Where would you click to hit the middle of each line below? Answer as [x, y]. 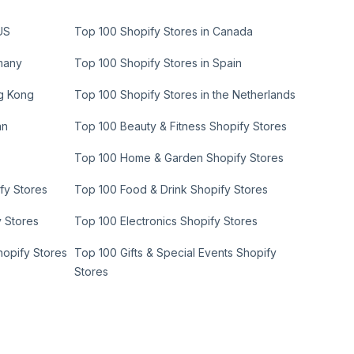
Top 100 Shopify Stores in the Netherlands [185, 94]
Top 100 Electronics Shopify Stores [166, 221]
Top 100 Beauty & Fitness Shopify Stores [181, 126]
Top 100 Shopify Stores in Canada [164, 31]
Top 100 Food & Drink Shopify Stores [171, 189]
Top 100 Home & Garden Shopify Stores [179, 158]
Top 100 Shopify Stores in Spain [158, 63]
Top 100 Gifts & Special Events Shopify [176, 252]
